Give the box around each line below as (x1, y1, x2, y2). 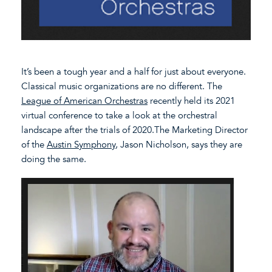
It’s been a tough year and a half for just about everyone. (21, 66, 246, 78)
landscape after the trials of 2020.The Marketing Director (21, 124, 248, 136)
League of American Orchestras (21, 95, 148, 107)
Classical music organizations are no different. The (21, 81, 222, 92)
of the (21, 139, 47, 151)
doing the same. (21, 154, 86, 165)
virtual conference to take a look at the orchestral (21, 110, 217, 121)
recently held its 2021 (148, 95, 235, 107)
